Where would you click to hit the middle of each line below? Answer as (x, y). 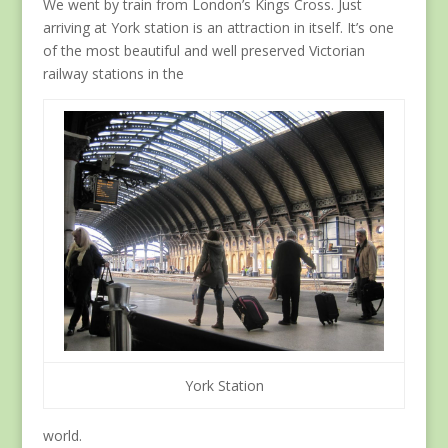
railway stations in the (113, 74)
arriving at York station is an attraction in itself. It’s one (218, 28)
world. (62, 436)
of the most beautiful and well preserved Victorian (203, 51)
